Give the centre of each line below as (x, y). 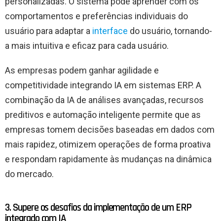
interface (110, 31)
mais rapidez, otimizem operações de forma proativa (108, 144)
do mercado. (29, 174)
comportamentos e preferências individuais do (96, 16)
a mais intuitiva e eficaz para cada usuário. (87, 45)
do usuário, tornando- (170, 31)
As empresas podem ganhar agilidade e (82, 70)
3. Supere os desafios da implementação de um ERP (98, 207)
